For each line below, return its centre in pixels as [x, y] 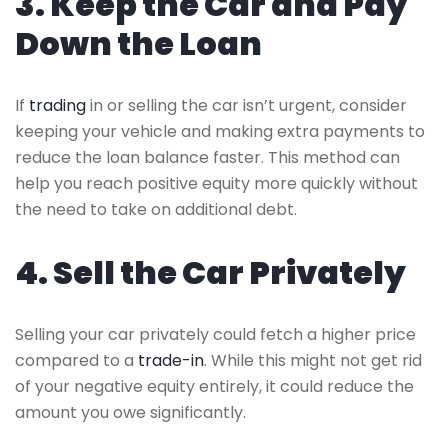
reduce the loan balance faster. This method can [207, 157]
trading [57, 105]
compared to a [76, 360]
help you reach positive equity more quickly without [216, 183]
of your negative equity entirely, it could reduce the [214, 386]
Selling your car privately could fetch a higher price [215, 334]
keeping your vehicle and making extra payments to [220, 131]
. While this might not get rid [313, 360]
